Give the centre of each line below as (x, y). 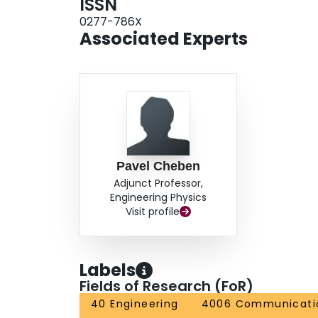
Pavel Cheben (159, 166)
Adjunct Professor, (159, 183)
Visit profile (153, 212)
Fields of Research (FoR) (166, 286)
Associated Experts (164, 39)
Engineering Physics (159, 198)
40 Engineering (135, 304)
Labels (108, 270)
